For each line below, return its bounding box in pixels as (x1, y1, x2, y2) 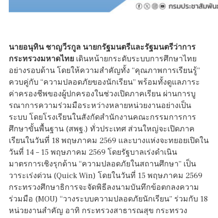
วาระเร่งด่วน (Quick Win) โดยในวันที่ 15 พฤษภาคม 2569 (9, 171, 202, 181)
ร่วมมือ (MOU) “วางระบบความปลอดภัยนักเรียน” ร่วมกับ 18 (9, 194, 208, 204)
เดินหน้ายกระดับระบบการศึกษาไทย (74, 54, 197, 64)
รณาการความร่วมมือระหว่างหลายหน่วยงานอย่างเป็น (9, 101, 191, 111)
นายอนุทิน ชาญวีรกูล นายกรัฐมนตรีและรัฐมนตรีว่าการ (9, 42, 196, 53)
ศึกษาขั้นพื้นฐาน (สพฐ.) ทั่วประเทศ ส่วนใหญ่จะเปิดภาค (9, 124, 195, 134)
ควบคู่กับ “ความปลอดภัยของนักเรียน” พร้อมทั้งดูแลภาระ (9, 77, 200, 88)
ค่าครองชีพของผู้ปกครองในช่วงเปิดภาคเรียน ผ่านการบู (9, 89, 196, 99)
